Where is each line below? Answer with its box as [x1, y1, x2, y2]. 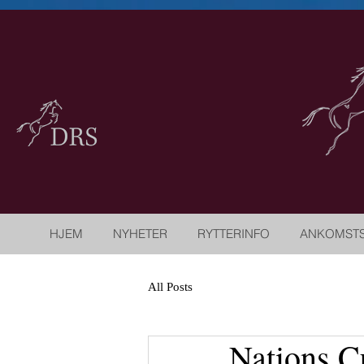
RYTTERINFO [197, 226, 270, 241]
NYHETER [113, 226, 167, 241]
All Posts [148, 279, 193, 293]
